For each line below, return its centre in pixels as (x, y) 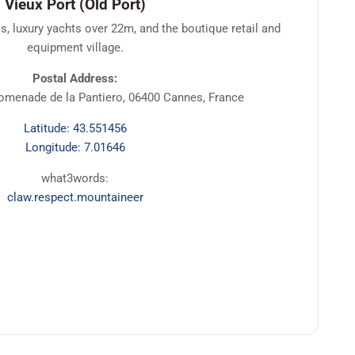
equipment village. (75, 48)
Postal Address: (75, 79)
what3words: (75, 178)
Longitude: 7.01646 (75, 147)
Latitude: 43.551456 (75, 128)
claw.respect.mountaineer (75, 197)
